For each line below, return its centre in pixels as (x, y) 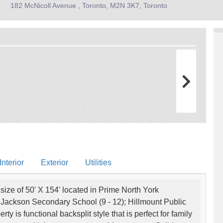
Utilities (98, 162)
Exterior (55, 162)
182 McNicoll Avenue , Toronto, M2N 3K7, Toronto (89, 5)
